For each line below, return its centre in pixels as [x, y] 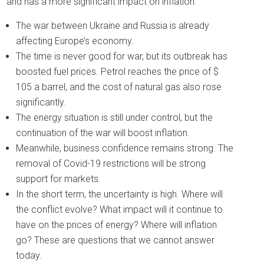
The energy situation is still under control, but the [115, 118]
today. [29, 255]
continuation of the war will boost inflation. [103, 133]
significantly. [41, 102]
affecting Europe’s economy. [75, 41]
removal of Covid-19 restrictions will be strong [111, 164]
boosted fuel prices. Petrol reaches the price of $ [118, 72]
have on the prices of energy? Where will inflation [117, 225]
